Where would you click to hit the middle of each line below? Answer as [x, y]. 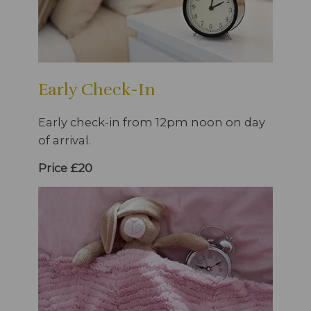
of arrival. [65, 141]
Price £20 [65, 168]
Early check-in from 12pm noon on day [152, 123]
